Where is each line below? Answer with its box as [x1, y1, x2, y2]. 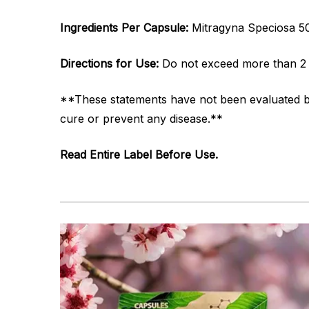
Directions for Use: [60, 57, 159, 70]
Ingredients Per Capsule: [60, 21, 192, 34]
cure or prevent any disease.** [60, 112, 223, 126]
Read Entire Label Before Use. [60, 148, 218, 161]
